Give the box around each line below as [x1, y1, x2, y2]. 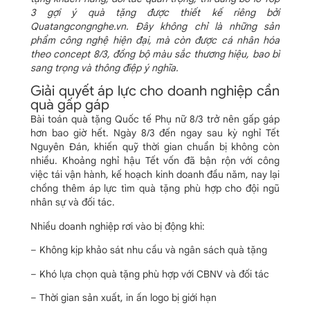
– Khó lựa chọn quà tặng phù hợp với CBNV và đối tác [30, 267, 269, 280]
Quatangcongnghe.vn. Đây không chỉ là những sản [30, 20, 280, 33]
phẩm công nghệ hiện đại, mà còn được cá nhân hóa [30, 34, 280, 46]
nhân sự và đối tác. [30, 196, 115, 209]
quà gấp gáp [30, 96, 109, 114]
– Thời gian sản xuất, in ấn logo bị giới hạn [30, 291, 217, 304]
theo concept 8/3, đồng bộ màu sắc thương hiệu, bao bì [30, 48, 280, 60]
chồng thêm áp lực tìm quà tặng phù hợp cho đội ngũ [30, 182, 280, 195]
